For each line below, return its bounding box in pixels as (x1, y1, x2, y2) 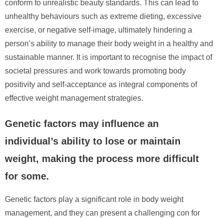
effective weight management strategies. (5, 93, 143, 102)
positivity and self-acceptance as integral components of (5, 80, 197, 89)
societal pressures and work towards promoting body (5, 66, 186, 75)
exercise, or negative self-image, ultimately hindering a (5, 25, 192, 34)
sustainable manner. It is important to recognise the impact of (5, 53, 212, 61)
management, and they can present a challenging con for (5, 208, 200, 217)
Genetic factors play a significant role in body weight (5, 195, 183, 203)
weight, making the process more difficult (5, 153, 199, 164)
